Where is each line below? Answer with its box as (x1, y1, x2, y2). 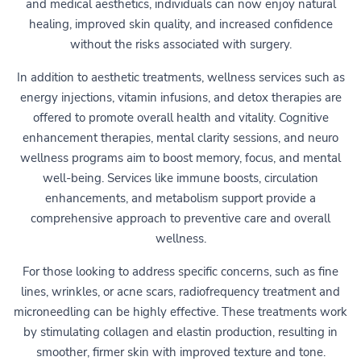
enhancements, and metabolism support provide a (45, 189, 316, 206)
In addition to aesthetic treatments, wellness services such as (16, 68, 345, 85)
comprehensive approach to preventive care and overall (31, 210, 330, 226)
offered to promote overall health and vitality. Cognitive (32, 109, 329, 126)
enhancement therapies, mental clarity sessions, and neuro (23, 129, 338, 146)
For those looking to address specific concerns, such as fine (23, 263, 338, 280)
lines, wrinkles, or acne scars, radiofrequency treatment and (21, 283, 340, 300)
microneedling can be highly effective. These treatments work (14, 303, 347, 320)
